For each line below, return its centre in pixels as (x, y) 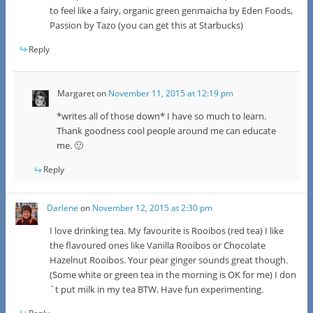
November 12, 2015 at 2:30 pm (153, 208)
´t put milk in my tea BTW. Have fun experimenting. (157, 289)
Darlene (63, 208)
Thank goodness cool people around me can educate (166, 130)
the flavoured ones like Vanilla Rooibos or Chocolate (158, 245)
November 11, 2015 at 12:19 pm (170, 93)
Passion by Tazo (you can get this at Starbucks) (147, 25)
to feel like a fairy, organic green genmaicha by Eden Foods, (172, 10)
